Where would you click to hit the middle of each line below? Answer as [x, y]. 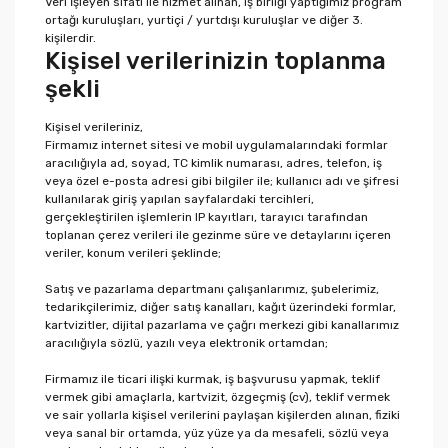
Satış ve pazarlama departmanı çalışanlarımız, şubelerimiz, [212, 289]
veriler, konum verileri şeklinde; [133, 253]
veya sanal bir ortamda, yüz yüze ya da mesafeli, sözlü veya [217, 433]
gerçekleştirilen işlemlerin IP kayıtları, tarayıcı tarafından [206, 217]
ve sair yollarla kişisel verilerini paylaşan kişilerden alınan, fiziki [222, 415]
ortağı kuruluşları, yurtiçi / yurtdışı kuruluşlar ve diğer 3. [204, 20]
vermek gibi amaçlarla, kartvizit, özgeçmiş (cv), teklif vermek [217, 397]
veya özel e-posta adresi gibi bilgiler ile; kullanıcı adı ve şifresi [222, 181]
